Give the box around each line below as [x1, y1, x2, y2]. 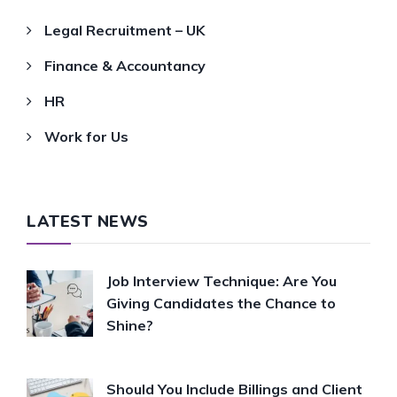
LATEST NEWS [27, 210, 149, 232]
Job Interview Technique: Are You [106, 271, 337, 290]
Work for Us [44, 127, 128, 145]
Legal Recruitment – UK [44, 20, 205, 39]
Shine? [106, 315, 153, 334]
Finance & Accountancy [44, 56, 206, 74]
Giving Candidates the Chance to [106, 293, 336, 312]
